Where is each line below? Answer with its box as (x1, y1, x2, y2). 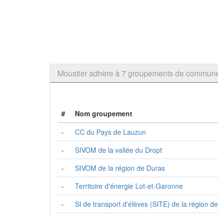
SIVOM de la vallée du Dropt (75, 145, 162, 155)
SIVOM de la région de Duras (75, 163, 165, 173)
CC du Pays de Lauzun (75, 127, 146, 137)
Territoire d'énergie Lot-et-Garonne (75, 181, 183, 191)
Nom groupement (75, 109, 132, 118)
